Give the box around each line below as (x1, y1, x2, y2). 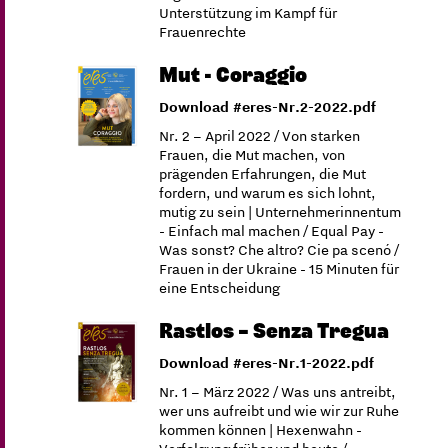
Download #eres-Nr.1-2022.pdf (159, 353, 375, 373)
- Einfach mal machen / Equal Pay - (159, 221, 385, 241)
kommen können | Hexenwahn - (159, 420, 363, 440)
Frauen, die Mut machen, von (159, 145, 346, 165)
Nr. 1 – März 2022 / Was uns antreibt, (159, 382, 397, 402)
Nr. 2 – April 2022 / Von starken (159, 126, 361, 146)
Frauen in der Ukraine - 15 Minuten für (159, 259, 400, 279)
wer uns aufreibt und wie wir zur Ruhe (159, 401, 400, 421)
